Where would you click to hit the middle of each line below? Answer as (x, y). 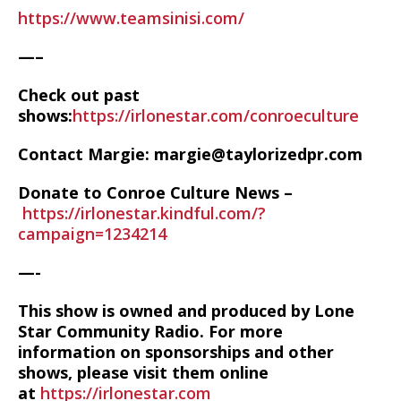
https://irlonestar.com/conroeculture (216, 115)
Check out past (79, 95)
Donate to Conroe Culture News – (155, 192)
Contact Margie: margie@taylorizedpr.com (190, 154)
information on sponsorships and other (176, 352)
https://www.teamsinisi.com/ (131, 18)
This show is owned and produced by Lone (186, 311)
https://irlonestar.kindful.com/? (144, 213)
